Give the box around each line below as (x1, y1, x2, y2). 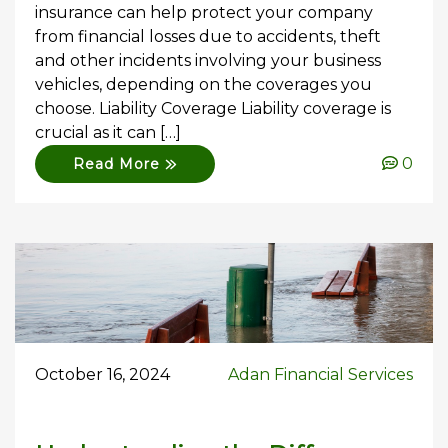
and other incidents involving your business (35, 50, 381, 70)
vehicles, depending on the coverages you (35, 74, 372, 94)
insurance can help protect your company (35, 2, 373, 22)
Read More (73, 154, 166, 173)
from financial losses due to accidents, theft (35, 26, 381, 46)
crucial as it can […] (35, 122, 181, 142)
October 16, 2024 (35, 364, 170, 384)
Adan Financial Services (228, 364, 413, 384)
